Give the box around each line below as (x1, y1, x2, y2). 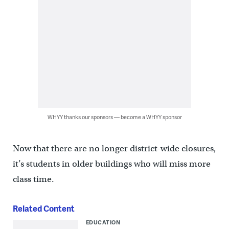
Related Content (12, 202, 75, 215)
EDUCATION (85, 218, 121, 226)
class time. (12, 174, 54, 185)
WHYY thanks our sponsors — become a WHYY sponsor (47, 113, 182, 121)
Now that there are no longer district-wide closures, (12, 143, 216, 154)
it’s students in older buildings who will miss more (12, 158, 211, 170)
